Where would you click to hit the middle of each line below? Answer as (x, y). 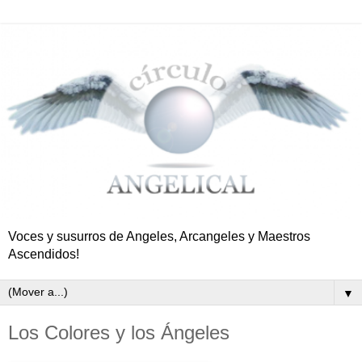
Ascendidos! (44, 254)
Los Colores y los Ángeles (119, 332)
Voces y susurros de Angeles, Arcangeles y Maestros (159, 236)
